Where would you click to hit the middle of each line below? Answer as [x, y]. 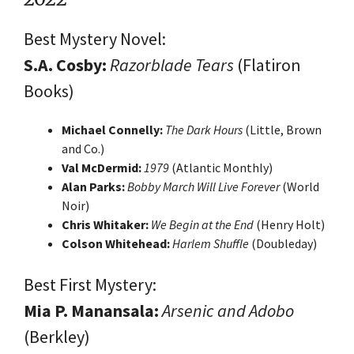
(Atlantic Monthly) [221, 167]
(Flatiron [267, 64]
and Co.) [83, 148]
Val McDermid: [102, 167]
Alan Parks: [93, 186]
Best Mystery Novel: [95, 38]
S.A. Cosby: [65, 64]
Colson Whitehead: [116, 243]
